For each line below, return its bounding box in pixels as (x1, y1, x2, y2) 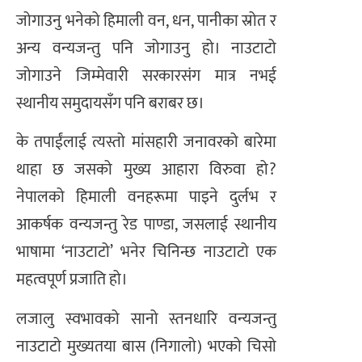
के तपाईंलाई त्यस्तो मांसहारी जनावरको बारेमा (16, 128, 276, 157)
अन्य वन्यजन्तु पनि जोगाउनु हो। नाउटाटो (16, 34, 276, 62)
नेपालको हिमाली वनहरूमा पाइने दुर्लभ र (16, 183, 276, 212)
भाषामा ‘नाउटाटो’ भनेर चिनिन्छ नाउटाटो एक (16, 238, 276, 267)
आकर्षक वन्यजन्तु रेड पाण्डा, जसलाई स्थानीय (16, 211, 276, 239)
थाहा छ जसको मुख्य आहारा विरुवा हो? (16, 156, 276, 184)
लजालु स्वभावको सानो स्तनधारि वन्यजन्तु (16, 305, 276, 333)
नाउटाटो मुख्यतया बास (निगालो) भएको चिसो (16, 332, 276, 360)
